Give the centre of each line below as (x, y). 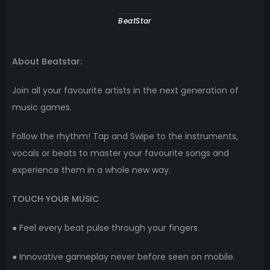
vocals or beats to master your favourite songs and (121, 153)
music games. (42, 107)
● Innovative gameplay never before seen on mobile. (124, 256)
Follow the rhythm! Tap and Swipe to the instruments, (125, 136)
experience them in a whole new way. (91, 170)
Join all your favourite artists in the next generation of (125, 90)
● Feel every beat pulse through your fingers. (106, 228)
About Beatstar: (47, 61)
